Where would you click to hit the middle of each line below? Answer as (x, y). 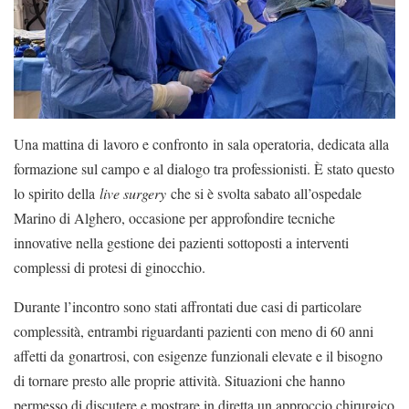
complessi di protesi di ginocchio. (110, 267)
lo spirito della (57, 194)
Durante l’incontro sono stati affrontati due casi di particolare (188, 307)
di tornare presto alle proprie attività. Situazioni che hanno (179, 381)
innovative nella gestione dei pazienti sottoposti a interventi (181, 243)
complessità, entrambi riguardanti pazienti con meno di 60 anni (194, 331)
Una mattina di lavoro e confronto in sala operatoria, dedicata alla (201, 144)
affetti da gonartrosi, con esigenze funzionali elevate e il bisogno (198, 356)
